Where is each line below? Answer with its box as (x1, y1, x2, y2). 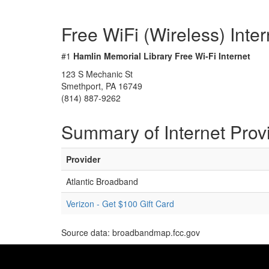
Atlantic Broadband (66, 175, 138, 187)
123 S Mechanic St (61, 68, 133, 80)
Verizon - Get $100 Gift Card (66, 198, 174, 210)
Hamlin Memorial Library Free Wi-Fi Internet (73, 50, 250, 62)
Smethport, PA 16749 (61, 80, 142, 92)
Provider (66, 153, 100, 165)
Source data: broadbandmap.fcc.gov (61, 226, 200, 238)
